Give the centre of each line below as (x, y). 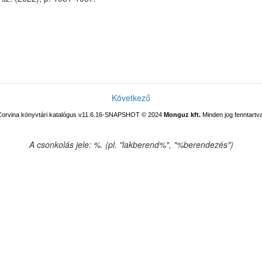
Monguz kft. (182, 115)
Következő (131, 98)
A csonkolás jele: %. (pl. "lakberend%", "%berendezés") (131, 144)
